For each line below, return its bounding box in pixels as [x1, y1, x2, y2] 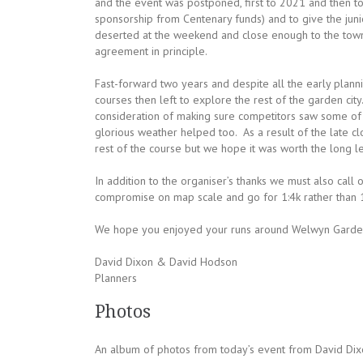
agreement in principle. [95, 44, 207, 58]
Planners [95, 271, 137, 285]
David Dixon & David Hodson [95, 254, 237, 269]
